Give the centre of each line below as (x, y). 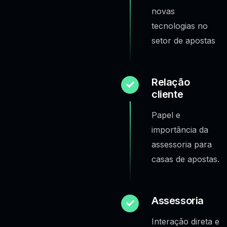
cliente (167, 94)
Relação (171, 82)
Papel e (166, 115)
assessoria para (182, 144)
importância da (180, 129)
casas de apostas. (185, 159)
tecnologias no (180, 26)
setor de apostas (183, 40)
